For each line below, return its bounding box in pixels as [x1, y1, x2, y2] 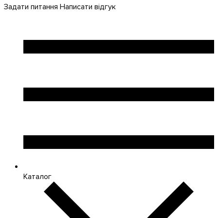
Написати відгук [60, 2, 116, 12]
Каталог [23, 172, 52, 182]
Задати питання [4, 2, 58, 12]
